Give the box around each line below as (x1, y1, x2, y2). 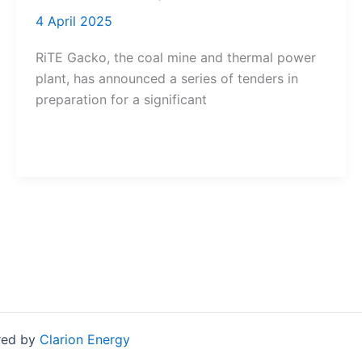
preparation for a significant (35, 90, 207, 107)
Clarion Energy (39, 331, 130, 348)
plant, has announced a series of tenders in (35, 69, 298, 86)
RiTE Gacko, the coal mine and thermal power (35, 48, 316, 65)
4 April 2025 (35, 13, 112, 30)
